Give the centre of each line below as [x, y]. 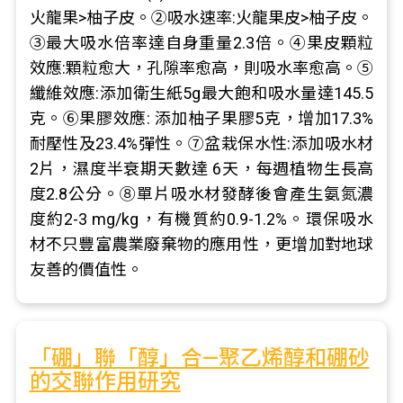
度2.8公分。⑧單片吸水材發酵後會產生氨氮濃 [201, 194]
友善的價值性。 [86, 269]
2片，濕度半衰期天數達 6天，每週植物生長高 [201, 169]
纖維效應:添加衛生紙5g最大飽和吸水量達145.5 [201, 93]
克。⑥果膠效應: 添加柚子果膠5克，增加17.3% [201, 118]
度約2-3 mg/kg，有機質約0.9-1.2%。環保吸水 [201, 219]
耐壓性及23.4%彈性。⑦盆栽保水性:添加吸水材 [201, 143]
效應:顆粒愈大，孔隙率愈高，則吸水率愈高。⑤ [201, 68]
